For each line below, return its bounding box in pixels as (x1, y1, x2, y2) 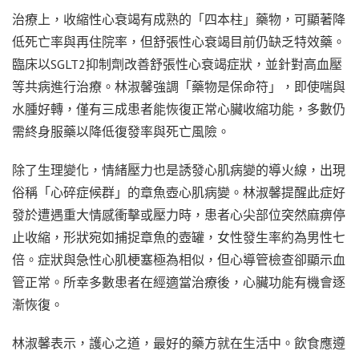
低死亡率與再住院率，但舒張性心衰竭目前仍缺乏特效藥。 (12, 33, 345, 50)
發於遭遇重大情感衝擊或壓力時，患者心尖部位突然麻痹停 (12, 206, 345, 223)
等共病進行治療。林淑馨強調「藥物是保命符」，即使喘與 (12, 78, 345, 95)
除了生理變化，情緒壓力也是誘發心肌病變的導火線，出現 (12, 161, 345, 178)
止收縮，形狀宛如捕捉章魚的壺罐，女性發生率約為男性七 (12, 228, 345, 245)
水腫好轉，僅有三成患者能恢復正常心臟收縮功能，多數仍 (12, 100, 345, 117)
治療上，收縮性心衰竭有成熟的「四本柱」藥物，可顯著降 (12, 10, 345, 27)
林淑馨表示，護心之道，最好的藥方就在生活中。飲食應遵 (12, 334, 345, 351)
